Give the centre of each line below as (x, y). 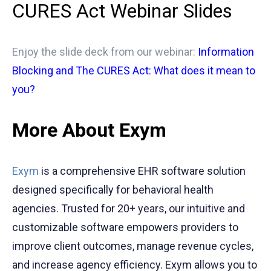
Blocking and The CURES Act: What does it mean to (134, 71)
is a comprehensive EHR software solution (142, 171)
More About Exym (89, 130)
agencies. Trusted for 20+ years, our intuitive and (129, 209)
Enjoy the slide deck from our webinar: (104, 52)
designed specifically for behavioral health (113, 190)
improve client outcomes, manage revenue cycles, (133, 246)
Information (226, 52)
